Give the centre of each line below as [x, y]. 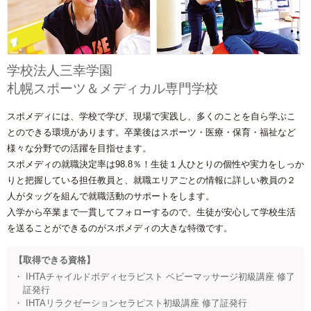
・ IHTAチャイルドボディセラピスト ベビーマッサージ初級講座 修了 [154, 276]
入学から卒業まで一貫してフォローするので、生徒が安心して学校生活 [151, 212]
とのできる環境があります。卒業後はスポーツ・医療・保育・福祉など [151, 132]
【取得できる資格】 [54, 260]
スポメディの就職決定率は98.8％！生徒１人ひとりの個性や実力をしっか [155, 164]
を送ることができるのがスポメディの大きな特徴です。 [120, 228]
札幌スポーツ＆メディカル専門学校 [112, 88]
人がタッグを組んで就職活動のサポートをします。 [111, 196]
